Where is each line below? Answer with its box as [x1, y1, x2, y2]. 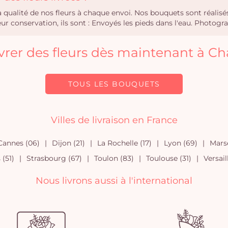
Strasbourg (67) [26, 154, 82, 163]
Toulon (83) [94, 154, 134, 163]
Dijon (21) [51, 138, 85, 148]
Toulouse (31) [146, 154, 191, 163]
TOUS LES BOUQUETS [68, 79, 160, 89]
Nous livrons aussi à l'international [36, 175, 192, 186]
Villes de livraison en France [50, 115, 178, 126]
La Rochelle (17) [97, 138, 152, 148]
